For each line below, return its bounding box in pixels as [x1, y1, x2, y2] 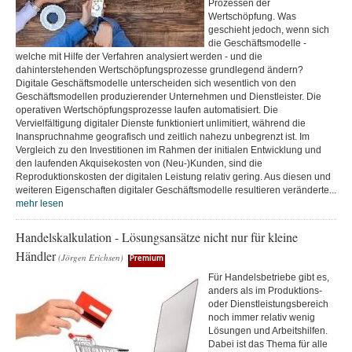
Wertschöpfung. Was [208, 11, 296, 22]
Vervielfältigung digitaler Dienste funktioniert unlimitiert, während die [16, 118, 306, 129]
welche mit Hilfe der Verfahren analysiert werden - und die [16, 51, 262, 62]
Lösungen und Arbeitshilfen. [208, 325, 328, 336]
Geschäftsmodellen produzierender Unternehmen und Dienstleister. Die [16, 91, 321, 102]
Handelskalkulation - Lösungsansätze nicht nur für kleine [16, 229, 298, 245]
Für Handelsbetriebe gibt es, [208, 272, 329, 283]
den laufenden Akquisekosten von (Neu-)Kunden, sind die [16, 158, 262, 169]
